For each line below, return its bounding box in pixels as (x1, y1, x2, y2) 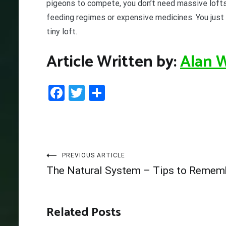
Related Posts (46, 203, 121, 223)
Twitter (85, 83, 135, 103)
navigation (46, 167, 121, 194)
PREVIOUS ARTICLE (62, 152, 125, 159)
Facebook (65, 83, 132, 103)
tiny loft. (46, 27, 77, 36)
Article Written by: (46, 48, 180, 75)
